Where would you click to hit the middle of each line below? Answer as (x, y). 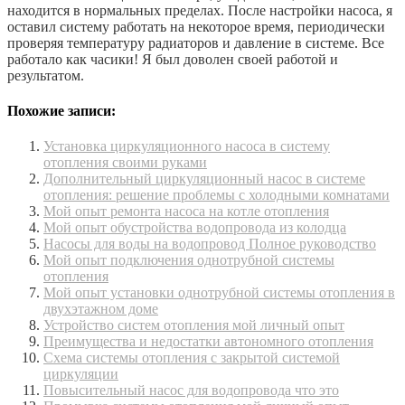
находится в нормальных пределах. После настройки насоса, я (200, 10)
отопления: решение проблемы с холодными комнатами (217, 195)
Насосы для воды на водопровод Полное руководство (210, 244)
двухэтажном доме (101, 309)
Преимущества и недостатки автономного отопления (208, 342)
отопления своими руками (125, 163)
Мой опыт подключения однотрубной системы (189, 260)
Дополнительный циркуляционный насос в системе (204, 179)
